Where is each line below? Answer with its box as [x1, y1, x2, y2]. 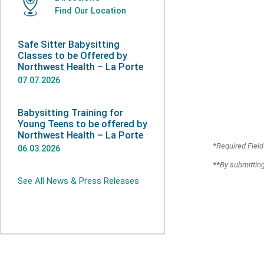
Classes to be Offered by [18, 50, 127, 61]
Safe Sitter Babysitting [18, 39, 120, 50]
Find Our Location [55, 6, 126, 15]
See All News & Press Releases [18, 176, 139, 186]
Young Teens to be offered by [18, 118, 147, 130]
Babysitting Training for [18, 107, 123, 118]
